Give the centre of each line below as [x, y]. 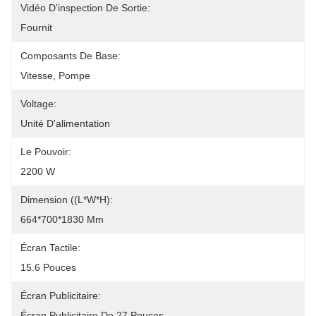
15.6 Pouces [48, 267]
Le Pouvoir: [46, 152]
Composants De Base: [71, 56]
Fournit [36, 28]
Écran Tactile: [50, 248]
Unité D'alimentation [65, 123]
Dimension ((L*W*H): [67, 200]
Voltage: [38, 104]
